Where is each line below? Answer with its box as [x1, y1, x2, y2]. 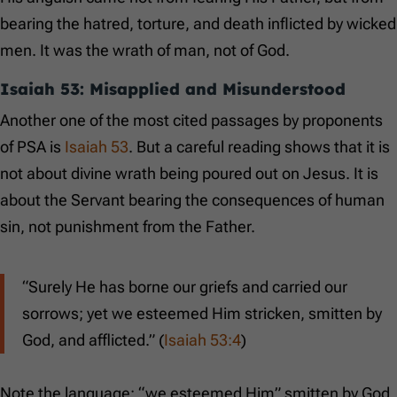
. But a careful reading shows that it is [128, 137, 390, 157]
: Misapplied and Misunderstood [80, 79, 346, 100]
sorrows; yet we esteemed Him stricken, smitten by [22, 304, 382, 323]
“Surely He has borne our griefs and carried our [22, 277, 347, 297]
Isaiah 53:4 [164, 331, 241, 350]
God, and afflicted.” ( [22, 331, 164, 350]
